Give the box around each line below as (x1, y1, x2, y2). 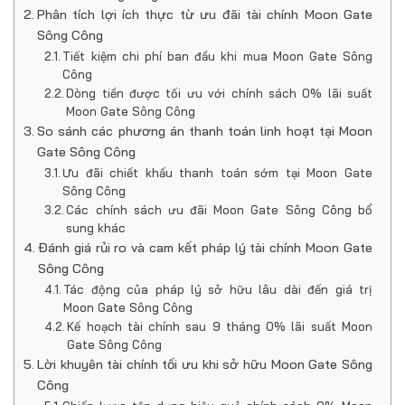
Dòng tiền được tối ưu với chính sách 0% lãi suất (66, 85, 372, 100)
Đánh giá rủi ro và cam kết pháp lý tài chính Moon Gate (37, 239, 372, 256)
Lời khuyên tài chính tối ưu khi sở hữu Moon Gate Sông (36, 355, 372, 372)
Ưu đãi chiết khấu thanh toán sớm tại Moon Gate (62, 165, 372, 180)
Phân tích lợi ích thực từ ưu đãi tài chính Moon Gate (36, 5, 372, 23)
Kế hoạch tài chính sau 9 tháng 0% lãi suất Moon (67, 318, 372, 334)
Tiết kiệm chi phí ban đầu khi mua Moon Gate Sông (62, 48, 372, 63)
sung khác (66, 220, 127, 235)
